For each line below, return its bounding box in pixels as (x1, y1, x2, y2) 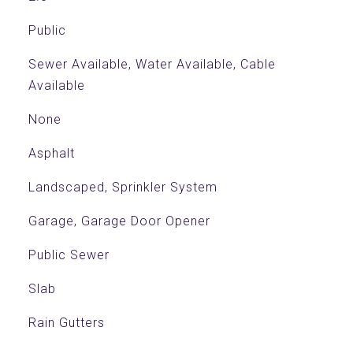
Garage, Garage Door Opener (28, 214, 210, 229)
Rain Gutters (28, 315, 105, 330)
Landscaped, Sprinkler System (28, 180, 217, 195)
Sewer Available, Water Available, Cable (28, 57, 276, 72)
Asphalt (28, 146, 75, 161)
